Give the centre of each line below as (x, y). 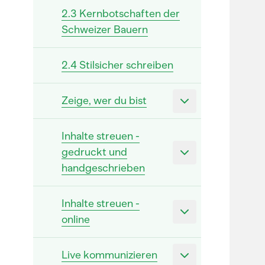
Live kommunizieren (109, 255)
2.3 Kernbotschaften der (121, 14)
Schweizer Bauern (105, 30)
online (76, 219)
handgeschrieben (103, 168)
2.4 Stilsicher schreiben (117, 65)
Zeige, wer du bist (104, 101)
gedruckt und (94, 152)
